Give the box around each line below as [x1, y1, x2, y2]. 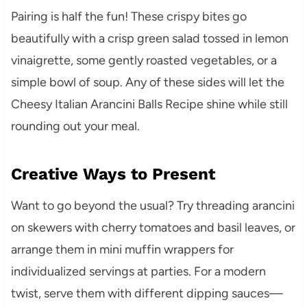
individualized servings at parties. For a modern [10, 263, 266, 279]
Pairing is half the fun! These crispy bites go [10, 8, 247, 24]
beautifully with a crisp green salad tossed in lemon [10, 30, 288, 46]
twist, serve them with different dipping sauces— [10, 285, 283, 301]
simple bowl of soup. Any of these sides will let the [10, 74, 284, 90]
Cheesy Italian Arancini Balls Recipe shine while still [10, 96, 288, 112]
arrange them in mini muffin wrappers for [10, 241, 234, 257]
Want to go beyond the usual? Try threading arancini [10, 197, 295, 213]
